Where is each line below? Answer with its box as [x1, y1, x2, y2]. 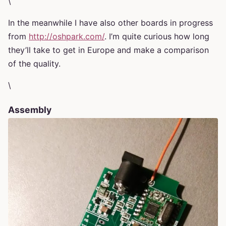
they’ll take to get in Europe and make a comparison [8, 44, 209, 55]
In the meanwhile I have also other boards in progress [8, 17, 213, 28]
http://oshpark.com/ [29, 31, 104, 41]
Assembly [8, 104, 51, 115]
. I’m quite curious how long [104, 31, 209, 41]
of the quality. [8, 58, 61, 69]
